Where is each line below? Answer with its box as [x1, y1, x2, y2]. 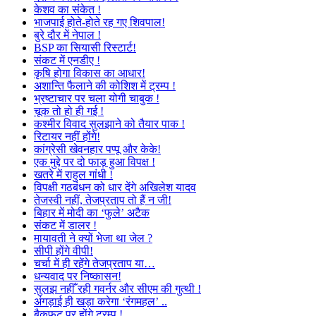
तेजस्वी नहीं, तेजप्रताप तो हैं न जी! [34, 194, 171, 206]
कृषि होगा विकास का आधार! [34, 67, 145, 79]
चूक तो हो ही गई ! [34, 105, 104, 117]
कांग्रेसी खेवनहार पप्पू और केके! [34, 143, 161, 155]
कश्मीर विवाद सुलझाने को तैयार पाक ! [34, 118, 185, 130]
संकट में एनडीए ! [34, 54, 100, 66]
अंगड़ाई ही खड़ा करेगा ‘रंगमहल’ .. [34, 296, 167, 308]
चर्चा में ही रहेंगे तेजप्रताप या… [34, 257, 155, 269]
